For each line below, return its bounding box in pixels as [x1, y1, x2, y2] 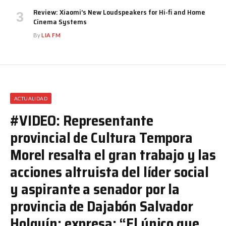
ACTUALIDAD [14, 95, 47, 102]
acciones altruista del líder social [10, 161, 209, 184]
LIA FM [41, 32, 61, 39]
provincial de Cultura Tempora [10, 127, 193, 150]
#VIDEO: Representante [10, 109, 153, 133]
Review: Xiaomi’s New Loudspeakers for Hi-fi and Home [33, 7, 205, 18]
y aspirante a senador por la [10, 178, 180, 201]
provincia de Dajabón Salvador [10, 195, 193, 218]
